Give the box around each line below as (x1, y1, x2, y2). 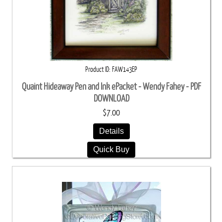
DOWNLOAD (93, 93, 129, 104)
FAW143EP (112, 65, 137, 74)
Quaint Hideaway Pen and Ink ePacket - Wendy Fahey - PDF (21, 81, 201, 92)
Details (99, 126, 124, 136)
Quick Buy (93, 145, 129, 154)
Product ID (85, 65, 109, 74)
